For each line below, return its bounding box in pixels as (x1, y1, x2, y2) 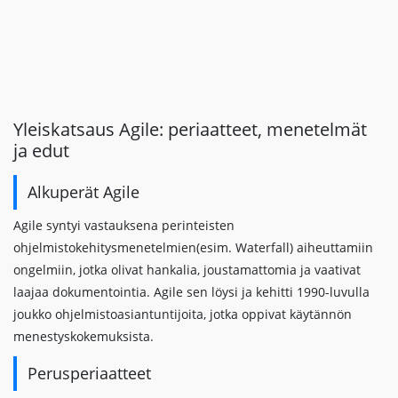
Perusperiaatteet (28, 362, 151, 384)
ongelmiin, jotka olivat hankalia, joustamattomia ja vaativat (13, 261, 361, 278)
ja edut (13, 139, 69, 163)
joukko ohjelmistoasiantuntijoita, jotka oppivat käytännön (13, 306, 352, 322)
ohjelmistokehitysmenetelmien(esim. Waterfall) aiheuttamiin (13, 239, 373, 256)
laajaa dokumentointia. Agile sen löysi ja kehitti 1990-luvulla (13, 283, 370, 300)
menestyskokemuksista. (13, 328, 154, 345)
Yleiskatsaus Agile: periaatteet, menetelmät (13, 117, 367, 141)
